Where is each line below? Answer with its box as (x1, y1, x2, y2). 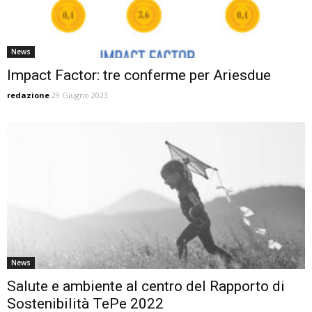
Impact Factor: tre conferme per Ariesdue (7, 66, 271, 84)
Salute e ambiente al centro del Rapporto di (7, 278, 285, 295)
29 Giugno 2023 (52, 89, 108, 100)
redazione (7, 89, 49, 100)
